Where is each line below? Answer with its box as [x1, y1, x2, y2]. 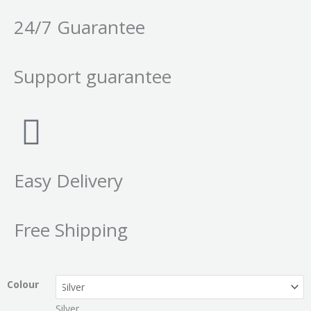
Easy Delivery [14, 167, 123, 193]
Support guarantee [14, 64, 171, 90]
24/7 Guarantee [14, 15, 145, 40]
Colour [7, 277, 39, 291]
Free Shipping [14, 217, 128, 242]
